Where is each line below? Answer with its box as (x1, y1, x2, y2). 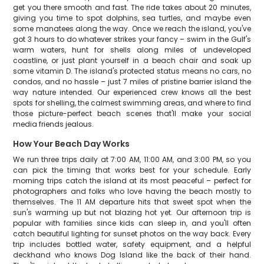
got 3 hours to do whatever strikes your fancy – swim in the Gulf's (13, 34, 251, 44)
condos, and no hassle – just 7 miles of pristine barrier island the (13, 77, 251, 87)
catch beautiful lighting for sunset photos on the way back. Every (13, 229, 251, 239)
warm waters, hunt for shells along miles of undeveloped (13, 45, 251, 55)
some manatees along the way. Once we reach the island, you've (13, 24, 251, 34)
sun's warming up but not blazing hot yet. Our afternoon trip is (13, 207, 251, 217)
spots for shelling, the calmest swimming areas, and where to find (13, 98, 251, 108)
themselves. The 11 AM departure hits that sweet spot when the (13, 197, 251, 207)
